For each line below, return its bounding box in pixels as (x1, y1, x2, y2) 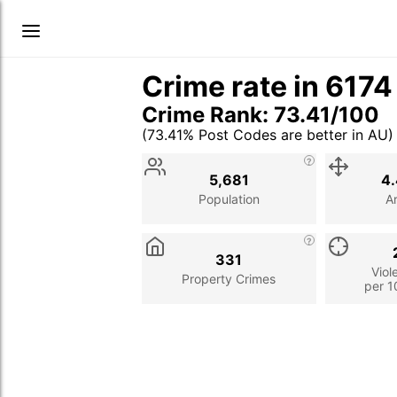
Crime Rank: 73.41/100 (142, 102, 379, 128)
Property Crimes (182, 270, 276, 286)
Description (218, 145, 299, 163)
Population (198, 191, 260, 206)
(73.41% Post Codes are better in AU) (142, 126, 393, 144)
